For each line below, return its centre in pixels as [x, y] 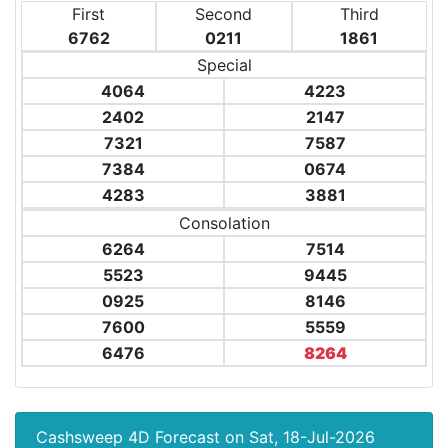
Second [224, 14]
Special [224, 65]
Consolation [224, 223]
